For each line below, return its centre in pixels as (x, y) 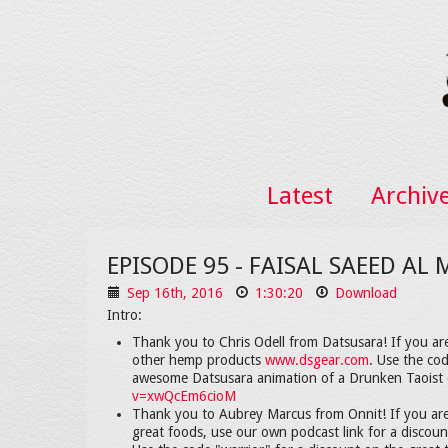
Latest (299, 196)
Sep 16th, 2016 (173, 293)
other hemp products (198, 360)
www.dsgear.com (317, 360)
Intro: (124, 315)
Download (366, 293)
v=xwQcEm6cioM (184, 396)
